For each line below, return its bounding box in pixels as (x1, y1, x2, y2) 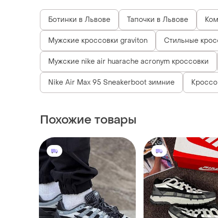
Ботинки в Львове (48, 15, 110, 24)
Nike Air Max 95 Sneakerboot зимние (48, 77, 175, 87)
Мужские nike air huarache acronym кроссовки (48, 56, 209, 66)
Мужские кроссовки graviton (48, 36, 147, 45)
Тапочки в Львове (127, 15, 188, 24)
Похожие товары (40, 112, 137, 127)
